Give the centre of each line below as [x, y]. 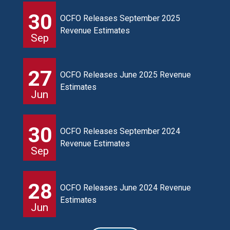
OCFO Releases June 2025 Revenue [126, 75]
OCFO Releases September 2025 [120, 18]
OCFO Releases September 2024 [120, 131]
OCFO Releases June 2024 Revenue [126, 188]
